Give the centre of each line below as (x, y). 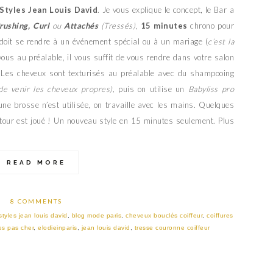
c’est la (221, 41)
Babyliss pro (211, 89)
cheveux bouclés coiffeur (164, 215)
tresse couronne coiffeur (172, 227)
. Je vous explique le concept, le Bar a (166, 9)
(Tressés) (117, 25)
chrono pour (211, 25)
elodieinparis (58, 227)
